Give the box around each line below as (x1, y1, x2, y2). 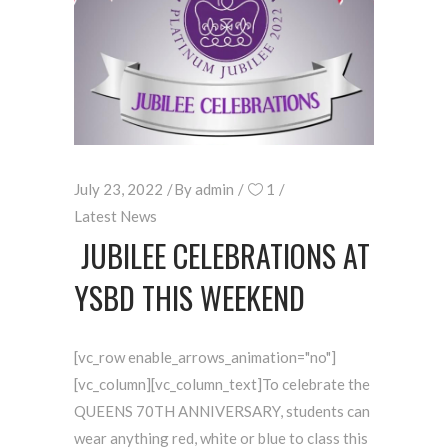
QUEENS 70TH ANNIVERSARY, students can (74, 402, 370, 421)
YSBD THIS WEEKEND (74, 275, 305, 321)
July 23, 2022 (74, 180, 163, 199)
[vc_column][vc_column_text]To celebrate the (74, 375, 370, 394)
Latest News (74, 207, 157, 226)
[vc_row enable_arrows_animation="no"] (74, 348, 336, 367)
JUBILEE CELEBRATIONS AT (74, 233, 370, 279)
